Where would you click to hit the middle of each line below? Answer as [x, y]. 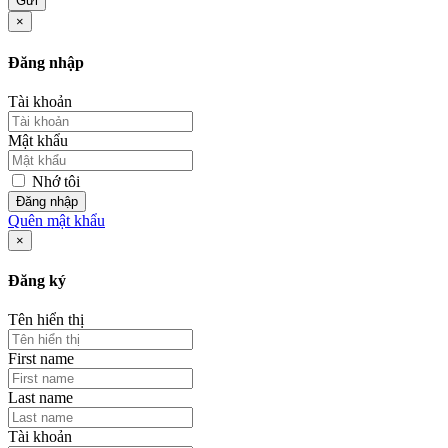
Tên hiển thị [46, 320]
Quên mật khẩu [56, 220]
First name [41, 359]
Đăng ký [37, 281]
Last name [40, 398]
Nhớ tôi [54, 181]
